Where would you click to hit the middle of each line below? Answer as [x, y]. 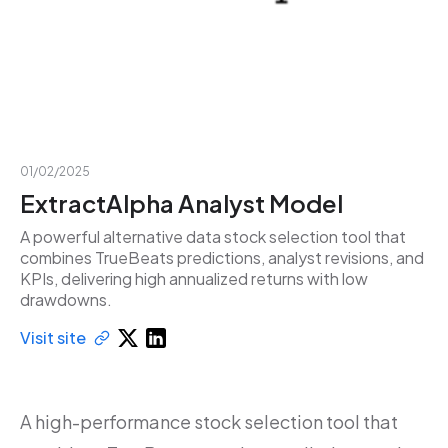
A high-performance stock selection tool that [209, 421]
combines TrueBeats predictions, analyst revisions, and [222, 257]
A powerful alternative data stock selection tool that [213, 236]
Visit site [53, 337]
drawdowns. [66, 299]
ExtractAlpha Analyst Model [181, 203]
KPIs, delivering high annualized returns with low [194, 278]
